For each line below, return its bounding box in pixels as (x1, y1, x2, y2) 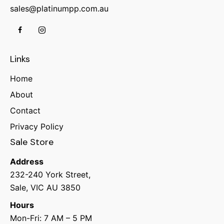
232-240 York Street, (10, 169, 93, 179)
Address (10, 156, 45, 166)
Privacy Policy (10, 121, 63, 131)
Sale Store (10, 136, 53, 148)
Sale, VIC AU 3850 (10, 182, 80, 192)
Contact (10, 105, 40, 115)
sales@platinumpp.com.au (10, 3, 108, 13)
